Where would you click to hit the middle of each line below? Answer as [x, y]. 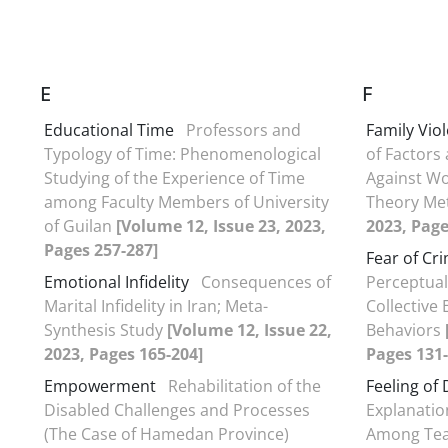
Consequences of [266, 281]
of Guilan [80, 225]
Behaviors [405, 329]
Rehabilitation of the [244, 385]
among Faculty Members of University [186, 201]
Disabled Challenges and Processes [177, 409]
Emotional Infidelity [116, 281]
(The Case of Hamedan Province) [166, 433]
